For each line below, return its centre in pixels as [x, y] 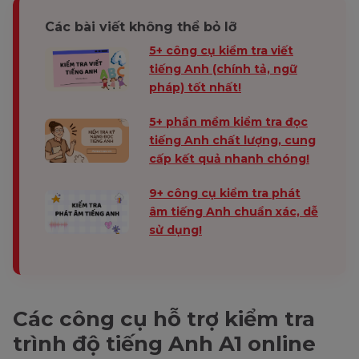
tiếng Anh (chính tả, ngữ [223, 69]
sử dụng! [175, 230]
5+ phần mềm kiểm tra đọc [228, 121]
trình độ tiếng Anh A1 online [164, 343]
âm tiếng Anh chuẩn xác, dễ [234, 211]
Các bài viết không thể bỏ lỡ [141, 26]
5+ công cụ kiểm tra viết [221, 50]
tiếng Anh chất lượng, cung [232, 140]
